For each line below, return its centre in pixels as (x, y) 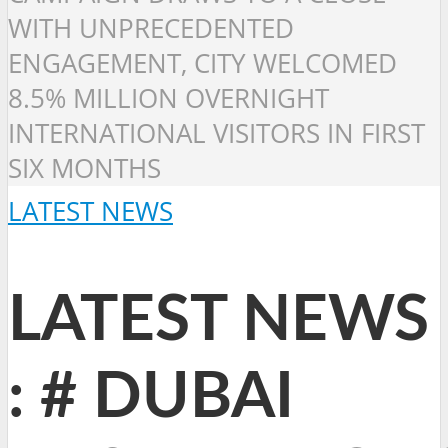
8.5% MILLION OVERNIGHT (168, 99)
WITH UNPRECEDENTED (151, 29)
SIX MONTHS (84, 169)
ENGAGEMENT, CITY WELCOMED (202, 64)
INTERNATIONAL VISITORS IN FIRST (216, 134)
